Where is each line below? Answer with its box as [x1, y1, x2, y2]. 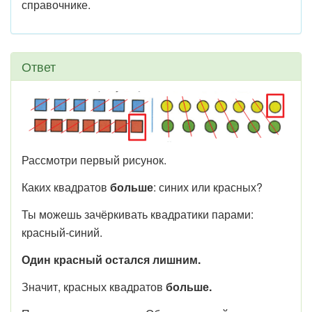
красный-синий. [22, 224, 102, 240]
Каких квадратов [22, 178, 110, 195]
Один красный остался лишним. [22, 251, 201, 267]
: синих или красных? [153, 178, 263, 195]
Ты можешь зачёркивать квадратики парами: [22, 205, 253, 222]
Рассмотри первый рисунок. [22, 151, 166, 168]
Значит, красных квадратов [22, 278, 166, 295]
